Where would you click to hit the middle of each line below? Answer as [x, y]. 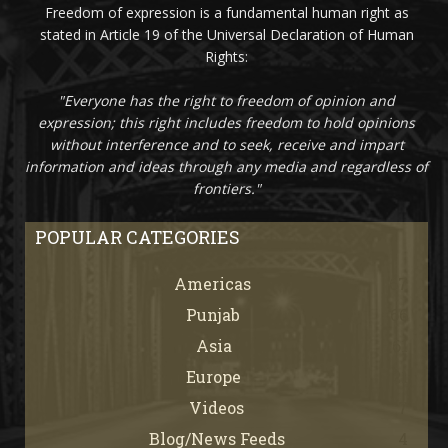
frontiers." [226, 188]
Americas [212, 283]
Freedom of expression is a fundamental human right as [226, 12]
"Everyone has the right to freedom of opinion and [226, 100]
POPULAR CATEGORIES [137, 236]
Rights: [226, 56]
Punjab [212, 314]
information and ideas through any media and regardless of [226, 166]
